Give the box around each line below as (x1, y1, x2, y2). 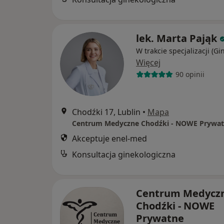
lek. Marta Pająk (136, 31, 217, 45)
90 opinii (175, 69, 204, 79)
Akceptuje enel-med (72, 132, 147, 144)
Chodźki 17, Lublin (72, 106, 140, 117)
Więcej (136, 56, 160, 68)
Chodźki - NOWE (136, 198, 214, 212)
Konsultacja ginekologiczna (72, 148, 175, 160)
